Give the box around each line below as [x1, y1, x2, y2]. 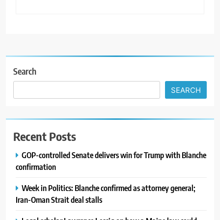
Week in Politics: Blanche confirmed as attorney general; [22, 182, 195, 193]
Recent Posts [13, 128, 76, 143]
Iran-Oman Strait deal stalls [16, 194, 102, 205]
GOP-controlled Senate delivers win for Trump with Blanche [22, 149, 206, 160]
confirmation [16, 161, 56, 172]
